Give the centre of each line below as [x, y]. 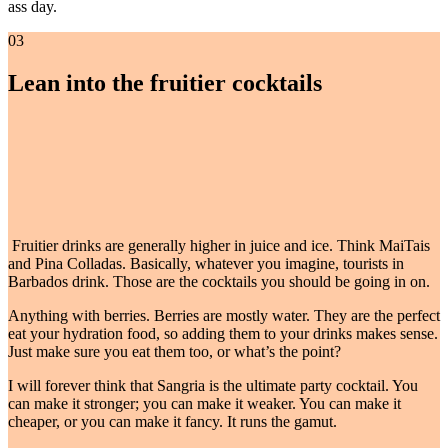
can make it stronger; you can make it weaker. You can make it [204, 403]
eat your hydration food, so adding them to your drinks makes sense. [223, 333]
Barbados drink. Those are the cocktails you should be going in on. [221, 281]
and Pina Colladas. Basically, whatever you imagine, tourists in [206, 263]
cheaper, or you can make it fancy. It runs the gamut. [174, 421]
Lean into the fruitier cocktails [165, 83]
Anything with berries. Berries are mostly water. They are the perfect [224, 315]
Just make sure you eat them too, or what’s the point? [176, 351]
